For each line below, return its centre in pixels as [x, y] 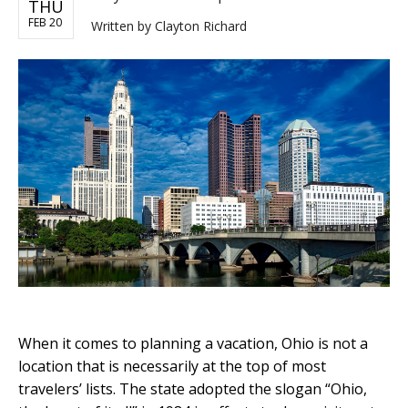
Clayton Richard [201, 26]
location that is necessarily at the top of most [172, 366]
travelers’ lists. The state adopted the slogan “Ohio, [193, 388]
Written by [123, 26]
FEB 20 [45, 23]
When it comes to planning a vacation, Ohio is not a [193, 343]
